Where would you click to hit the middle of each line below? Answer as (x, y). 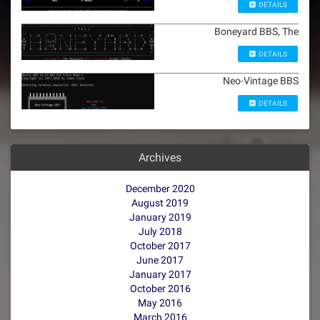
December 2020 (160, 189)
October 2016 (160, 289)
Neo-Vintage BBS (261, 81)
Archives (160, 158)
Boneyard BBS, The (256, 32)
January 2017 (160, 275)
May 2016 (160, 303)
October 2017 (160, 246)
